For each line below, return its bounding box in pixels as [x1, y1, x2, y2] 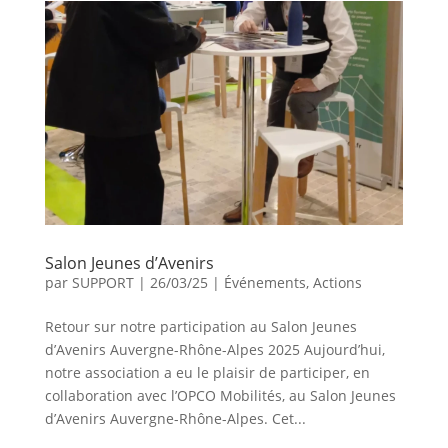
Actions [312, 272, 362, 292]
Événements [223, 272, 306, 292]
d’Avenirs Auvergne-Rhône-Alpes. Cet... [44, 408, 306, 428]
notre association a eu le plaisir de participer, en [44, 362, 370, 382]
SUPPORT [71, 272, 134, 292]
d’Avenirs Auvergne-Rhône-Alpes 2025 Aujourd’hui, [44, 339, 385, 359]
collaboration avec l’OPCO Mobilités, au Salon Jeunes [44, 385, 396, 405]
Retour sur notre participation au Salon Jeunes [44, 316, 357, 336]
